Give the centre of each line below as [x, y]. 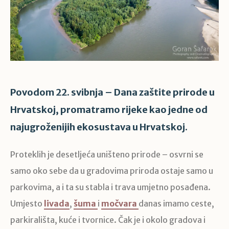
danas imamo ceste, [176, 204]
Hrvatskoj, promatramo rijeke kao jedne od [109, 110]
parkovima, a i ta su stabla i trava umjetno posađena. [110, 187]
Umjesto [27, 204]
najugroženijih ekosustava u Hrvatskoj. [99, 127]
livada [57, 204]
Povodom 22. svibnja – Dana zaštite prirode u [112, 93]
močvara [119, 204]
